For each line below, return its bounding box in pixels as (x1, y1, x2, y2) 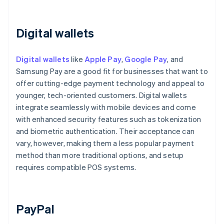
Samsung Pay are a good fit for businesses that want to (16, 66, 208, 76)
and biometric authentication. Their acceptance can (16, 126, 195, 136)
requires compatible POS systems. (16, 162, 136, 172)
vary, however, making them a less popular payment (16, 138, 194, 148)
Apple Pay (84, 54, 122, 64)
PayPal (16, 201, 54, 217)
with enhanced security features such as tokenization (16, 114, 201, 124)
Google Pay (124, 54, 167, 64)
